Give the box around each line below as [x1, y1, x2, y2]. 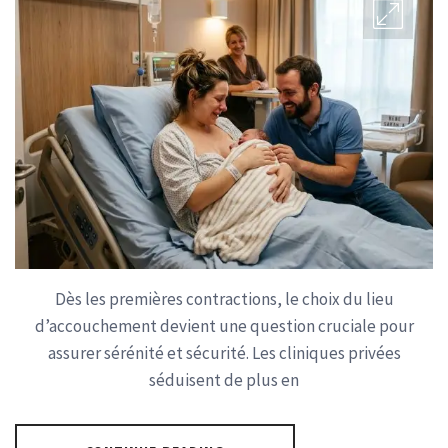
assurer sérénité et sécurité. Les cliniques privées [47, 341, 401, 364]
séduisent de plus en [149, 368, 299, 391]
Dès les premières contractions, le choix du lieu [54, 287, 394, 310]
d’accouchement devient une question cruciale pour [34, 314, 414, 337]
